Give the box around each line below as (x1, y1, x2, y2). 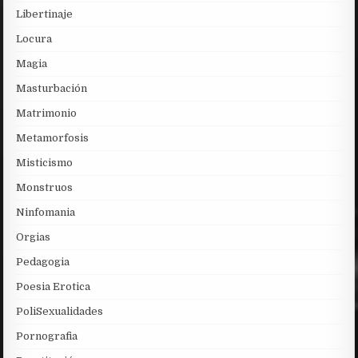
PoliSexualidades (16, 305, 104, 318)
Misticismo (16, 157, 74, 169)
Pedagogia (16, 256, 70, 268)
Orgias (16, 231, 51, 244)
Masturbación (16, 82, 88, 95)
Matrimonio (16, 107, 78, 120)
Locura (16, 33, 53, 46)
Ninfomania (16, 206, 76, 219)
